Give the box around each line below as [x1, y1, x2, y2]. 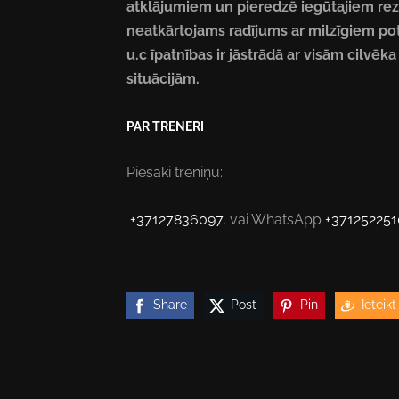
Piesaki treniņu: [126, 164, 223, 182]
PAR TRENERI [126, 118, 204, 134]
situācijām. [126, 70, 203, 88]
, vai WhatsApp [223, 211, 325, 229]
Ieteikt [361, 297, 396, 312]
